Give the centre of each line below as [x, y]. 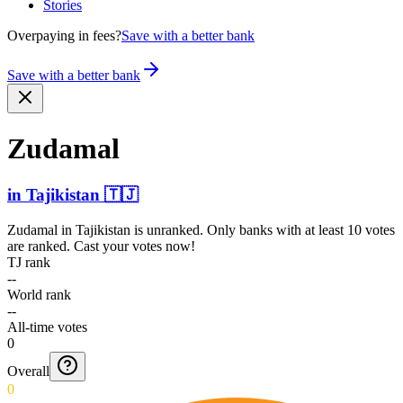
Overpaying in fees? [64, 36]
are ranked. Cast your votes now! [101, 246]
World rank [39, 294]
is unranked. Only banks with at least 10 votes [263, 229]
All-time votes [47, 327]
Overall [28, 371]
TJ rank [29, 262]
